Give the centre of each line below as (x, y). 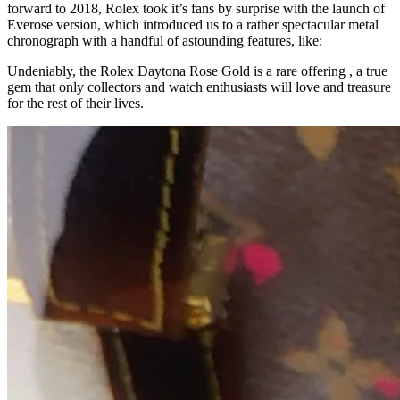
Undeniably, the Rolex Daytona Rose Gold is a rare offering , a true (197, 71)
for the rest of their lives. (75, 103)
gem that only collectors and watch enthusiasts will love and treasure (199, 87)
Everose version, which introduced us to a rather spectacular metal (193, 24)
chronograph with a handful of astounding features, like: (165, 40)
